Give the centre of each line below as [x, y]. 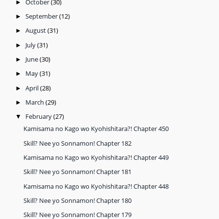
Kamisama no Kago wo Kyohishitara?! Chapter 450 [96, 129]
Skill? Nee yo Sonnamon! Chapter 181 [78, 172]
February [39, 117]
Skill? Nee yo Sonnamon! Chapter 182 [78, 143]
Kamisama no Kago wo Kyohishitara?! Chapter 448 [96, 186]
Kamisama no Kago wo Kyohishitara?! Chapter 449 [96, 158]
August [36, 31]
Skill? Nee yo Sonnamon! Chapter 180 [78, 201]
